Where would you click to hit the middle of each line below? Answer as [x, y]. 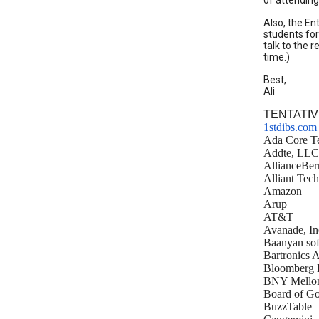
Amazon [283, 191]
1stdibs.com [290, 127]
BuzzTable [288, 307]
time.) [277, 57]
